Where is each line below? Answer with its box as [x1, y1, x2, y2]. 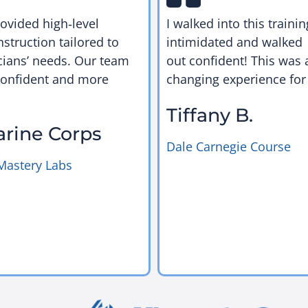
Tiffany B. [166, 103, 253, 126]
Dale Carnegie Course [166, 137, 291, 155]
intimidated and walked [166, 34, 302, 51]
